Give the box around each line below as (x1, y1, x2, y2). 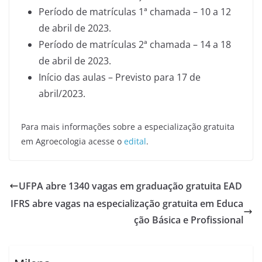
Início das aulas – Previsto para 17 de (39, 71, 201, 84)
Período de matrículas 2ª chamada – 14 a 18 (39, 38, 231, 51)
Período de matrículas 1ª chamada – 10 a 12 (39, 5, 231, 18)
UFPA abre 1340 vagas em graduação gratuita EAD (19, 180, 242, 192)
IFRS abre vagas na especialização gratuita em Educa (11, 197, 243, 210)
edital (124, 136, 146, 147)
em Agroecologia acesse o (21, 136, 124, 147)
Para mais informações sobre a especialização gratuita (21, 121, 235, 132)
